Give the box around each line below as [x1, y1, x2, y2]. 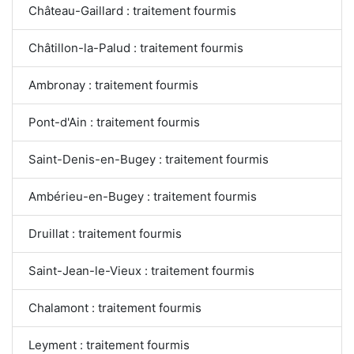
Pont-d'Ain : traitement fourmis [28, 115, 200, 130]
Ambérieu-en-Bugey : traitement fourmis [28, 189, 257, 205]
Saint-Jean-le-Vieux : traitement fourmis [28, 263, 255, 279]
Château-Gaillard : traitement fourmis [28, 3, 236, 19]
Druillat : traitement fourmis [28, 226, 182, 242]
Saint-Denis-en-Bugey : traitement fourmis [28, 152, 269, 168]
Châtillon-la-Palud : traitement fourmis [28, 40, 243, 56]
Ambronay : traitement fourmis [28, 77, 198, 93]
